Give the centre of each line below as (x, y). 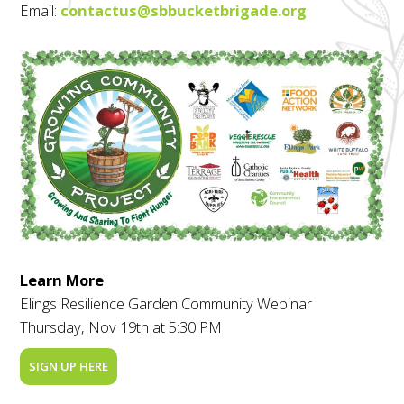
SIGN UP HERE (69, 366)
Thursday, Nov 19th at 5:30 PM (121, 326)
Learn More (62, 280)
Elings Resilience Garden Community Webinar (166, 303)
